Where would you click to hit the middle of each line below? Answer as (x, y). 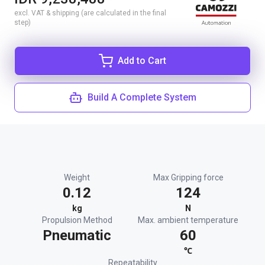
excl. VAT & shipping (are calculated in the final (90, 13)
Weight (77, 177)
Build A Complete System (142, 97)
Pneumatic (77, 235)
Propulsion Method (77, 220)
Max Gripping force (188, 177)
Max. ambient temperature (188, 220)
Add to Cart (142, 61)
